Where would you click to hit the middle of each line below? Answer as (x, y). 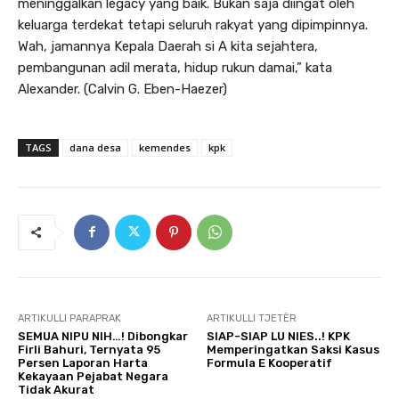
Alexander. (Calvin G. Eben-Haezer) (122, 89)
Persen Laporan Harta (83, 362)
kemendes (165, 147)
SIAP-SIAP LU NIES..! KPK (279, 336)
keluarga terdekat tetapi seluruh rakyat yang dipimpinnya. (193, 24)
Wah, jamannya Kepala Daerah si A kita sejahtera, (168, 46)
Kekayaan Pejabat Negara (93, 376)
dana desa (95, 147)
